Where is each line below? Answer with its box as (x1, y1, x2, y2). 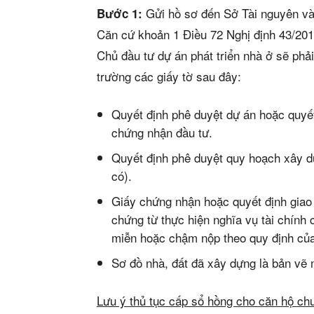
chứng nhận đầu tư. (111, 123, 212, 142)
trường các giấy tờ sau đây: (97, 67, 241, 86)
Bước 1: (97, 5, 142, 22)
